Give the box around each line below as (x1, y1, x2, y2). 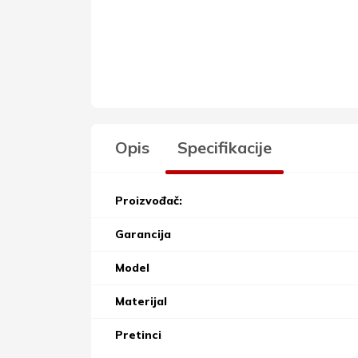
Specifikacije (177, 137, 272, 157)
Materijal (115, 293, 167, 308)
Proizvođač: (115, 193, 182, 208)
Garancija (115, 226, 171, 241)
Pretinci (115, 327, 161, 342)
